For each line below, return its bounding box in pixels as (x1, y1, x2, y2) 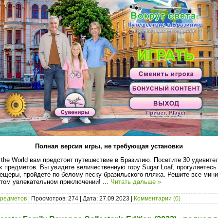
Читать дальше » (110, 178, 161, 186)
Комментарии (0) (134, 195, 181, 202)
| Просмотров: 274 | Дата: (27, 195, 99, 202)
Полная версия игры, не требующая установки (35, 142, 183, 150)
